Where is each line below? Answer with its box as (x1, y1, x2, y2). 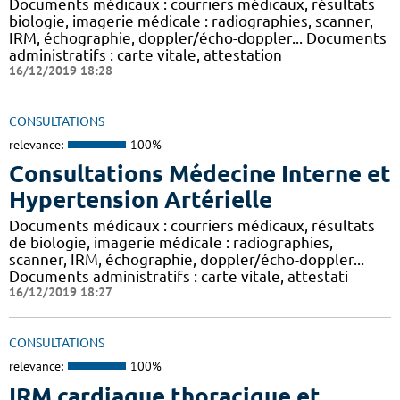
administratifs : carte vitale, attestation (9, 46, 282, 63)
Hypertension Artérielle (9, 187, 272, 213)
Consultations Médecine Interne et (9, 161, 391, 187)
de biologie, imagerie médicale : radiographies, (9, 234, 333, 252)
